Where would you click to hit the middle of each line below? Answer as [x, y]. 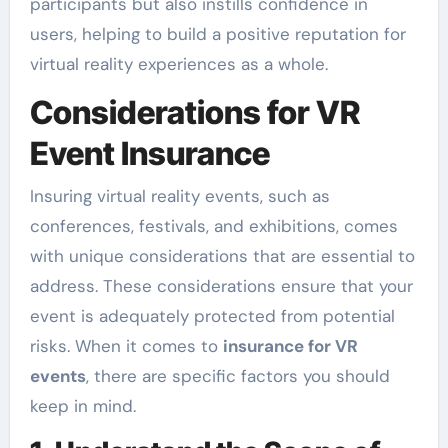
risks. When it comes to [126, 345]
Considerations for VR [194, 113]
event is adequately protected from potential [212, 315]
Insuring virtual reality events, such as [179, 195]
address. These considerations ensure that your [221, 285]
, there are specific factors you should [237, 375]
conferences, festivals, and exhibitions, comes [213, 225]
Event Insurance [149, 154]
